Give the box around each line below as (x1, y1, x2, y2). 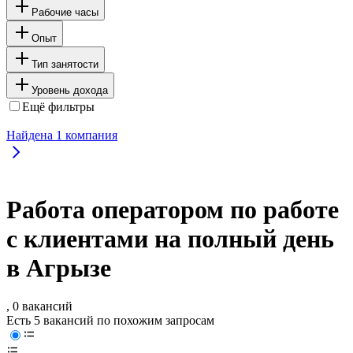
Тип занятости (32, 58, 98, 70)
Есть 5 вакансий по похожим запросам (6, 314, 214, 328)
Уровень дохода (32, 84, 108, 96)
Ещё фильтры (22, 99, 95, 113)
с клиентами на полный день (6, 225, 334, 254)
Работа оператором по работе (6, 195, 339, 225)
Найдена (6, 128, 56, 142)
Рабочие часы (32, 6, 98, 18)
